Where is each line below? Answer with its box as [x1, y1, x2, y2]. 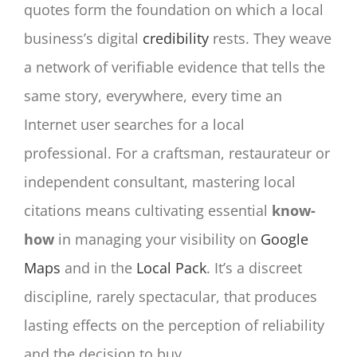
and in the [61, 258, 136, 278]
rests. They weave [209, 29, 331, 49]
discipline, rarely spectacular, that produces [24, 287, 317, 307]
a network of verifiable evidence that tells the [24, 57, 325, 77]
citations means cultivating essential [24, 201, 272, 221]
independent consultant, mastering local [24, 172, 296, 192]
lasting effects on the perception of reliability [24, 316, 324, 335]
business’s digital [24, 29, 143, 49]
